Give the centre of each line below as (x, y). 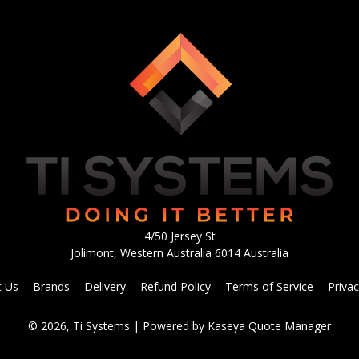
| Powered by (170, 326)
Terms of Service (269, 287)
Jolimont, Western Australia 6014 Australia (179, 253)
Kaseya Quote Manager (269, 326)
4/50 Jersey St (179, 236)
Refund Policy (175, 287)
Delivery (105, 287)
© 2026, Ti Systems (81, 326)
